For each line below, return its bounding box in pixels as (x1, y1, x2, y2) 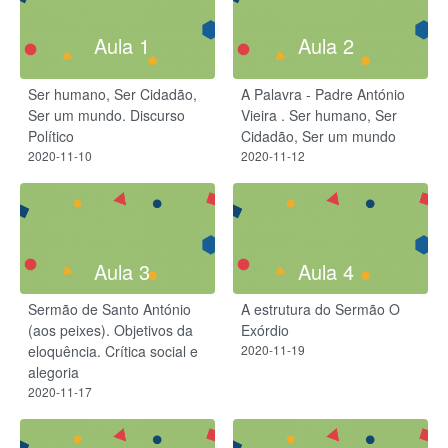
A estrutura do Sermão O (241, 298, 400, 319)
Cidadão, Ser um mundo (241, 125, 396, 146)
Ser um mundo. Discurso (28, 104, 185, 125)
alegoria (28, 361, 79, 382)
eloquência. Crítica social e (28, 340, 198, 361)
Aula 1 (94, 31, 150, 61)
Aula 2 (298, 31, 354, 61)
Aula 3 (94, 256, 150, 286)
